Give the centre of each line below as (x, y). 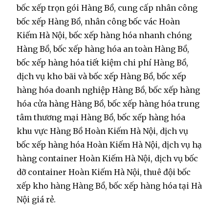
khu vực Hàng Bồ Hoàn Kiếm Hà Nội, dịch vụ (103, 131)
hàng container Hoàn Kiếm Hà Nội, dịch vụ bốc (108, 159)
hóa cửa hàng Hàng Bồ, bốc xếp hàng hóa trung (108, 104)
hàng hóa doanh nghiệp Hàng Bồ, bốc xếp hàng (109, 90)
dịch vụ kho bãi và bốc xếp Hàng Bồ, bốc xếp (102, 77)
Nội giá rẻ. (36, 200)
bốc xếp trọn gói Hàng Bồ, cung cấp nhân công (107, 8)
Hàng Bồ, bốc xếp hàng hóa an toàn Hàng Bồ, (103, 49)
